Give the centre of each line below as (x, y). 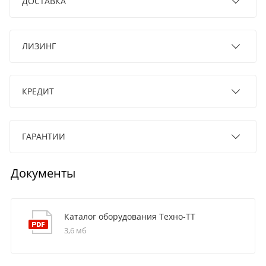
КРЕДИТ (38, 91)
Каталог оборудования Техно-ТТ (129, 216)
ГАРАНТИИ (44, 136)
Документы (43, 173)
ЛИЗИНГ (39, 46)
